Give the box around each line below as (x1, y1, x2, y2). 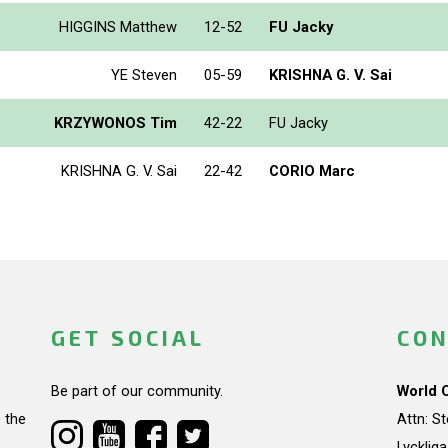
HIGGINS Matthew (59, 17, 177, 36)
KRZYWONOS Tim (54, 113, 177, 132)
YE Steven (111, 65, 177, 84)
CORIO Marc (269, 161, 355, 180)
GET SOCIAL (50, 325, 205, 351)
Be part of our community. (50, 382, 223, 401)
